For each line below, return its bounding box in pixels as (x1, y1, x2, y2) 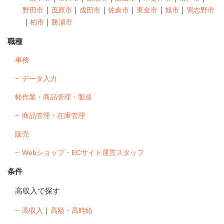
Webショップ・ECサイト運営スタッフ (22, 148, 144, 156)
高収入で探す (15, 186, 60, 195)
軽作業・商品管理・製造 (15, 92, 92, 101)
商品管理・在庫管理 (22, 111, 85, 119)
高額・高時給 (50, 206, 92, 214)
